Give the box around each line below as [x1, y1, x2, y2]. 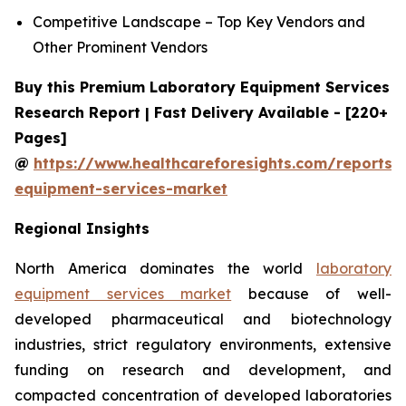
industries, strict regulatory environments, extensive [14, 335, 391, 354]
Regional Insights [14, 219, 150, 238]
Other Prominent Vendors [33, 38, 208, 57]
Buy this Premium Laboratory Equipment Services [14, 78, 390, 97]
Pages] [14, 129, 67, 148]
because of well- [231, 285, 392, 304]
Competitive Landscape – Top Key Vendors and [33, 13, 365, 32]
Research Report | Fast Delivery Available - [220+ [14, 103, 388, 122]
